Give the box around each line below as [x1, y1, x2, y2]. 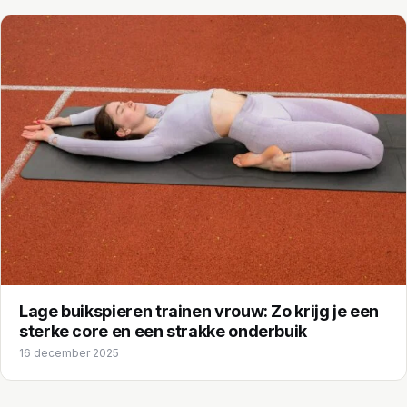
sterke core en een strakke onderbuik [19, 321, 308, 341]
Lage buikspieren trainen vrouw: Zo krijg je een [19, 301, 380, 321]
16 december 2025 [19, 345, 119, 360]
